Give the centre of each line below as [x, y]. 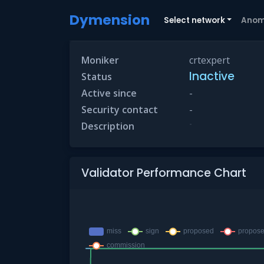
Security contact [120, 110]
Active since [109, 93]
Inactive [212, 76]
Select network [194, 20]
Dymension [110, 20]
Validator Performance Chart [164, 173]
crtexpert [210, 60]
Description [108, 126]
